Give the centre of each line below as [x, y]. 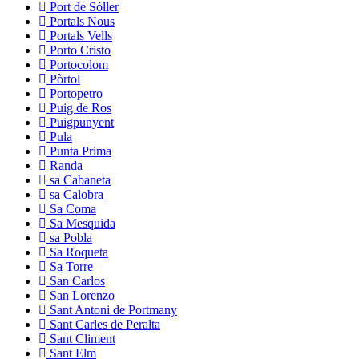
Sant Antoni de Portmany [112, 310]
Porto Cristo [79, 50]
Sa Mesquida [81, 224]
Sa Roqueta [77, 252]
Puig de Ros [79, 108]
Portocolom [77, 65]
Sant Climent [81, 339]
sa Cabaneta [79, 180]
